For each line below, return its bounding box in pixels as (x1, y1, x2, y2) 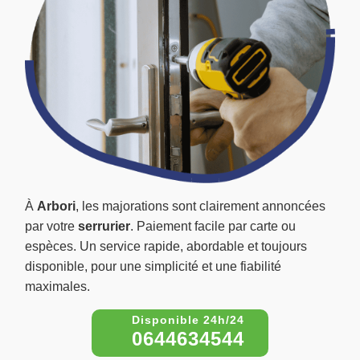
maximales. (25, 280, 90, 294)
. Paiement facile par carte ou (130, 219, 296, 234)
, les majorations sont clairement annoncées (76, 199, 325, 214)
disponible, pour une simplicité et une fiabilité (25, 260, 281, 274)
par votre (25, 219, 78, 234)
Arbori (37, 199, 76, 214)
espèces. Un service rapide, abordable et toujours (25, 239, 307, 254)
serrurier (78, 219, 130, 234)
